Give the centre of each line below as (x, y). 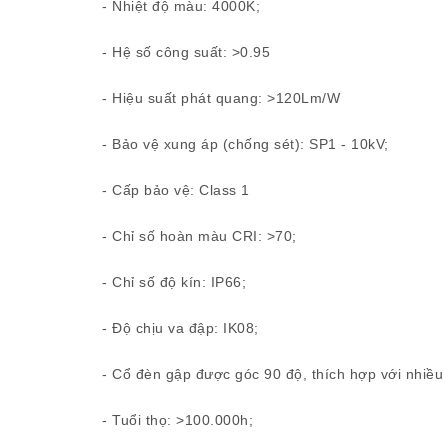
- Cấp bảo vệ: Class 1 (176, 190)
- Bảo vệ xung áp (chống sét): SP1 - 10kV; (245, 144)
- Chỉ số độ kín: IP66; (174, 282)
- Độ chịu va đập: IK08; (180, 328)
